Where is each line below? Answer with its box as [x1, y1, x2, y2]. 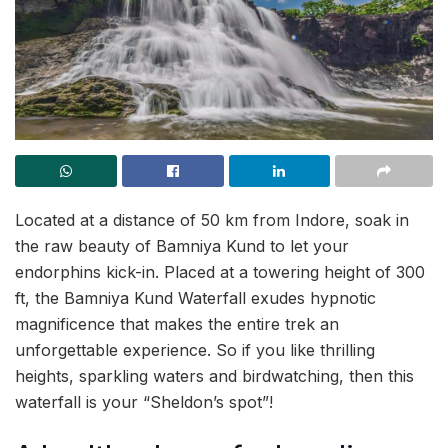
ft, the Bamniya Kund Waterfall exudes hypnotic [15, 288, 376, 309]
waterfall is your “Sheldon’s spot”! [15, 392, 273, 413]
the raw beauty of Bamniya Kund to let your [15, 236, 349, 257]
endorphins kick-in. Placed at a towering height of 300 [15, 262, 425, 283]
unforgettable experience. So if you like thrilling [15, 340, 375, 361]
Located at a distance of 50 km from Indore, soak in [15, 210, 409, 231]
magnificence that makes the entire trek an [15, 314, 339, 335]
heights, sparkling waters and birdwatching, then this [15, 366, 414, 387]
